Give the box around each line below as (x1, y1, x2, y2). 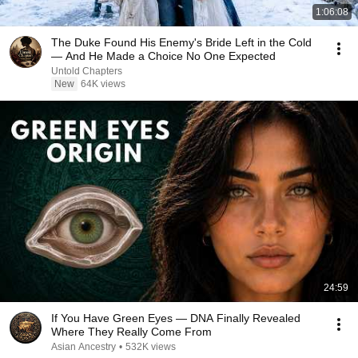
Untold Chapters (51, 66, 122, 77)
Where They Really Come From (51, 325, 212, 338)
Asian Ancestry (51, 341, 116, 352)
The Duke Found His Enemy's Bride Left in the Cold (51, 36, 312, 49)
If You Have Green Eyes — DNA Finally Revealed (51, 312, 300, 324)
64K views (81, 78, 125, 89)
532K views (125, 341, 176, 352)
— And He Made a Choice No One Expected (51, 50, 276, 62)
